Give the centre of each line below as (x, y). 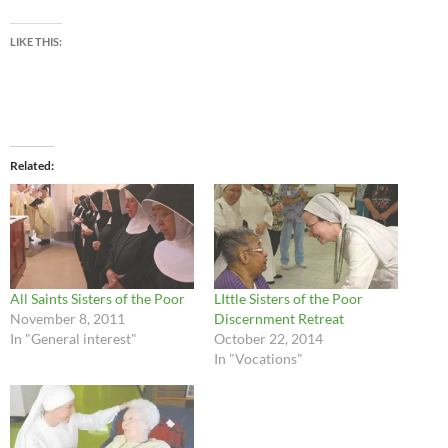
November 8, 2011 (67, 319)
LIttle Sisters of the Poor (288, 299)
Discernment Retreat (279, 319)
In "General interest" (73, 339)
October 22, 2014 (268, 339)
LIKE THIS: (36, 42)
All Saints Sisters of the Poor (97, 299)
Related (30, 166)
